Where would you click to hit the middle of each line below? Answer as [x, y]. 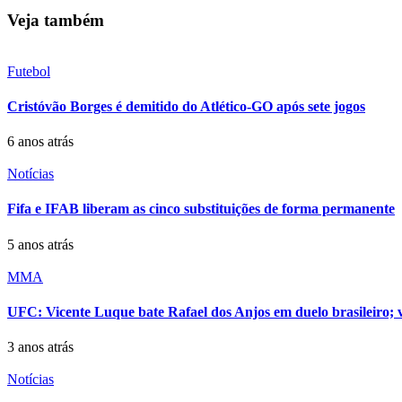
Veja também [56, 20]
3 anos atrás [40, 347]
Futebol [29, 71]
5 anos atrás [40, 244]
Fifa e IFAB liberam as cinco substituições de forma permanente [201, 209]
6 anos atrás [40, 142]
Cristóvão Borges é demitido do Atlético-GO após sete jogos [186, 106]
